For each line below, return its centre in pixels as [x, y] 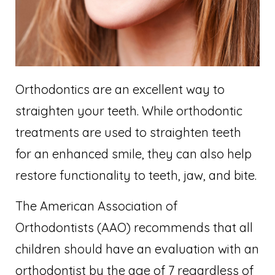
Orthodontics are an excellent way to [120, 90]
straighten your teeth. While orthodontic [129, 111]
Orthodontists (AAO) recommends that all [134, 228]
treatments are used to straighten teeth [128, 133]
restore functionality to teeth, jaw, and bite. [137, 176]
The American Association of [96, 206]
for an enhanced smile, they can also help [134, 154]
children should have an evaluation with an [137, 249]
